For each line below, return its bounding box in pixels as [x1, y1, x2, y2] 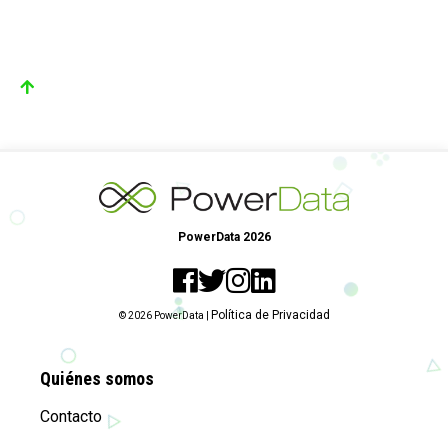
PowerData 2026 [177, 229, 271, 244]
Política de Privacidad [210, 308, 330, 323]
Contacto [40, 406, 102, 426]
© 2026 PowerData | [118, 310, 211, 322]
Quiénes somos [40, 367, 154, 389]
